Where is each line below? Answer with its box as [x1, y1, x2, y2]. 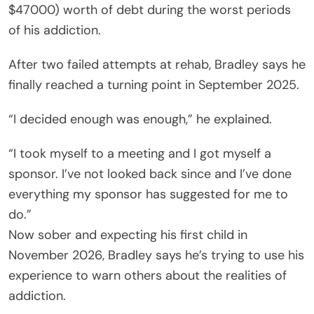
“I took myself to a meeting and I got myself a [8, 144, 271, 162]
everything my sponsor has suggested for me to [8, 185, 288, 203]
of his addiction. [8, 21, 101, 39]
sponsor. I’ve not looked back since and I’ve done [8, 165, 292, 182]
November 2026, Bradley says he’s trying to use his [8, 246, 304, 264]
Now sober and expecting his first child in [8, 226, 247, 243]
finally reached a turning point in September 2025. [8, 76, 299, 93]
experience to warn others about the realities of [8, 266, 287, 284]
